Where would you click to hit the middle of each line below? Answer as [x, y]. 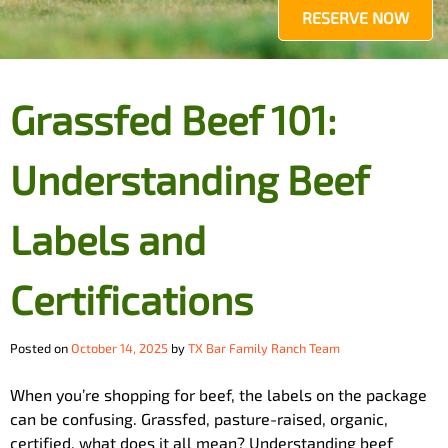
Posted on [40, 348]
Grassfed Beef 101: [173, 119]
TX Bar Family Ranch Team [264, 348]
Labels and [108, 239]
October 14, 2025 [119, 348]
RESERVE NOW [355, 17]
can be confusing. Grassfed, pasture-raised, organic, [199, 418]
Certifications [131, 299]
